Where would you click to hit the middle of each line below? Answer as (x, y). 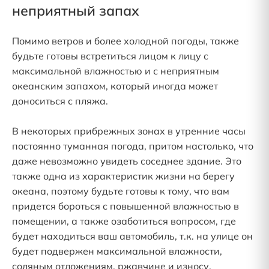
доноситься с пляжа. (61, 101)
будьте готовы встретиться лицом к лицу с (110, 56)
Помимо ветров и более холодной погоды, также (125, 41)
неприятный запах (76, 11)
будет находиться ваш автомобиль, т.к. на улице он (132, 236)
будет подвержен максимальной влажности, (117, 251)
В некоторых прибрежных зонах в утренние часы (129, 131)
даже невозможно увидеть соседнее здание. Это (127, 161)
